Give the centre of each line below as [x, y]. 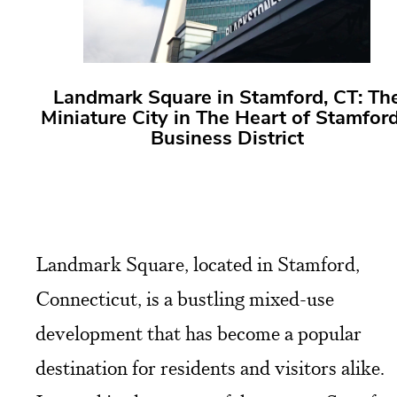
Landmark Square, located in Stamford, [198, 264]
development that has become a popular [198, 333]
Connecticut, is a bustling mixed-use [185, 299]
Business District [227, 139]
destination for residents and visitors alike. [210, 368]
